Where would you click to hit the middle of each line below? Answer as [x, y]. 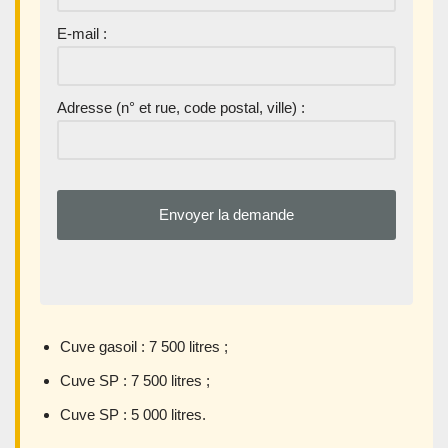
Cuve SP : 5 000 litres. [133, 415]
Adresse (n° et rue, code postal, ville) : [181, 108]
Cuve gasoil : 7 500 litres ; [144, 347]
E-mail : [82, 34]
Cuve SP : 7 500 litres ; [135, 381]
